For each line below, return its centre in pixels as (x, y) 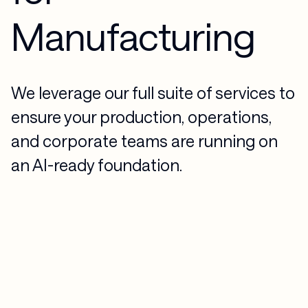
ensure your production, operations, (141, 117)
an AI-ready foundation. (96, 165)
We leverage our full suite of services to (153, 93)
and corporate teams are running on (144, 141)
